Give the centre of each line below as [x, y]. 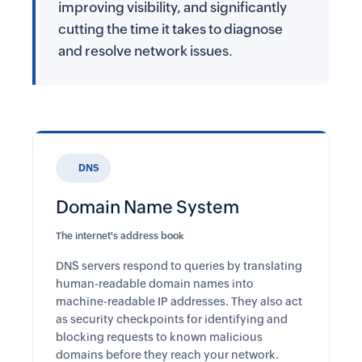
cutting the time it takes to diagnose [170, 29]
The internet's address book [120, 236]
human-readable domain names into [155, 284]
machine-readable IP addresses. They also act [179, 301]
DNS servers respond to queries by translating [179, 266]
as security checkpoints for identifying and [172, 319]
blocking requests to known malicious [159, 337]
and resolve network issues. [145, 51]
